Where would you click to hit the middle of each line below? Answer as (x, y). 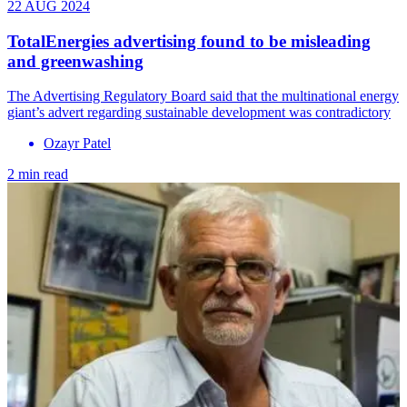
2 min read (38, 174)
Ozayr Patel (77, 144)
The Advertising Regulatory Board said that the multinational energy (203, 96)
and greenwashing (75, 61)
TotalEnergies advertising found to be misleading (189, 41)
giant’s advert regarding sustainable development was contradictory (199, 113)
